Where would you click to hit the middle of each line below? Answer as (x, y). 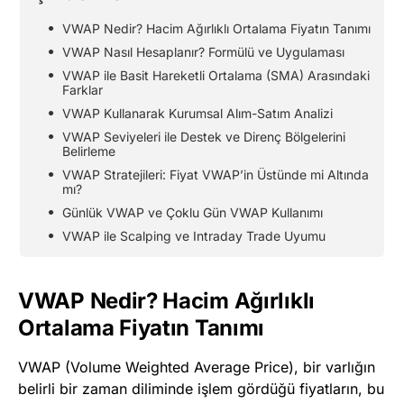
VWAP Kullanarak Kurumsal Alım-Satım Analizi (197, 114)
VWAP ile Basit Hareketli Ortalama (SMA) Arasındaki (216, 76)
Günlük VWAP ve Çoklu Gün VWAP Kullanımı (193, 213)
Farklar (83, 90)
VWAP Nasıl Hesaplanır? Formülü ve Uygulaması (203, 52)
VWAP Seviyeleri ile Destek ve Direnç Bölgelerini (204, 137)
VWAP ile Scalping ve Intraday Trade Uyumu (194, 236)
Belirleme (89, 151)
